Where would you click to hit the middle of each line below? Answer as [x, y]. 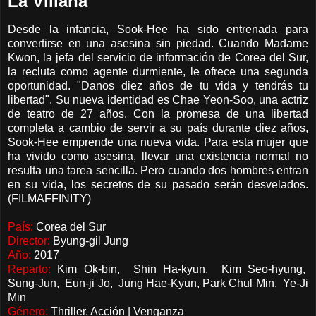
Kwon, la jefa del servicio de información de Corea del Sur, [158, 57]
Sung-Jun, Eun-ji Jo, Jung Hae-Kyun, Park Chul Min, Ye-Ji [158, 283]
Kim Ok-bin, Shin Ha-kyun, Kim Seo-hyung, [180, 269]
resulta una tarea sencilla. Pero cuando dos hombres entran [158, 170]
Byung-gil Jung [89, 241]
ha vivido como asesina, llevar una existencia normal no [158, 156]
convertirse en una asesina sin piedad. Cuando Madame [158, 43]
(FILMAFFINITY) [49, 198]
